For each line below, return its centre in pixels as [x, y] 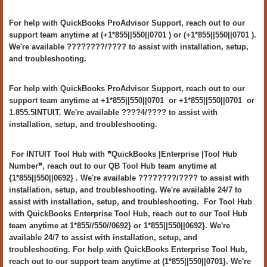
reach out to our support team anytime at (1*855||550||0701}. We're [130, 261]
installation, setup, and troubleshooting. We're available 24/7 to [125, 190]
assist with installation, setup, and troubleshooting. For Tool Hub [131, 202]
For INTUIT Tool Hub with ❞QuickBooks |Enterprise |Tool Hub [123, 154]
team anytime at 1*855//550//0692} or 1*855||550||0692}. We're [119, 226]
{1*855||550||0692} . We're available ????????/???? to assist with [129, 178]
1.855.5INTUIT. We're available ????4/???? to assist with [113, 112]
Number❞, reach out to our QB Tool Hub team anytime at [113, 166]
